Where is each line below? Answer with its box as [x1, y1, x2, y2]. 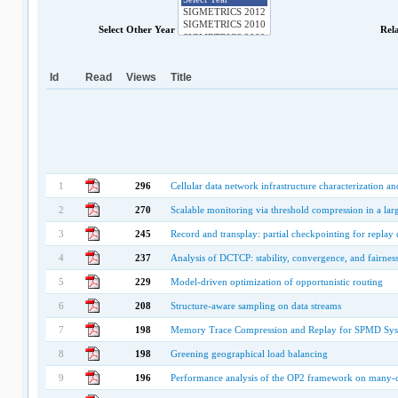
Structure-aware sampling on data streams [170, 300, 341, 311]
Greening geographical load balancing [170, 348, 328, 359]
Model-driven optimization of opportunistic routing [170, 276, 383, 287]
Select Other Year [98, 23, 178, 35]
